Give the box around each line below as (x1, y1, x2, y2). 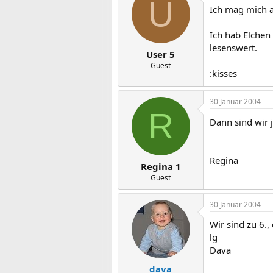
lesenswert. (210, 41, 257, 54)
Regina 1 (140, 160, 181, 172)
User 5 (146, 48, 175, 60)
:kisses (210, 67, 237, 79)
